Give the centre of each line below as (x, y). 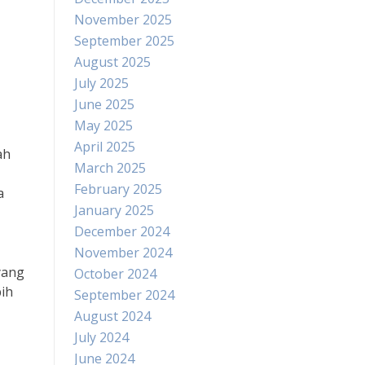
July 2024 (101, 337)
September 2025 (124, 41)
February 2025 (118, 189)
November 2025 (123, 20)
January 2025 (114, 210)
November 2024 (123, 253)
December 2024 (122, 231)
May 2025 (103, 125)
